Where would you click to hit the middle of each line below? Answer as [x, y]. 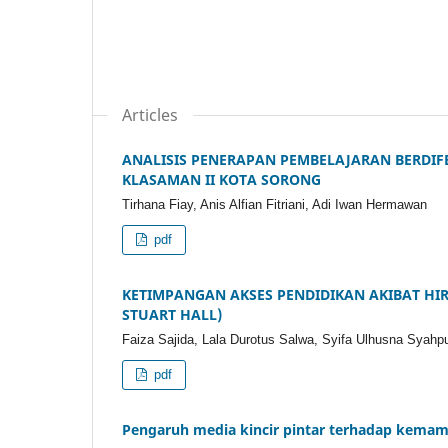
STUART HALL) [172, 315]
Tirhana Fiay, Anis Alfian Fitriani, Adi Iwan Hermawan [274, 205]
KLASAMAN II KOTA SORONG [221, 180]
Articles [150, 115]
